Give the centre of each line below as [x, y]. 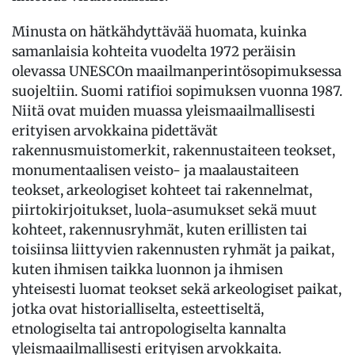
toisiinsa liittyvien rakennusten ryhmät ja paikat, [173, 249]
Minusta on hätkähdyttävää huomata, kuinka [159, 31]
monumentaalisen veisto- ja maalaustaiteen [155, 170]
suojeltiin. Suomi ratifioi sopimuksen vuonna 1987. [177, 91]
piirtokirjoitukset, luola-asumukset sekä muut [164, 210]
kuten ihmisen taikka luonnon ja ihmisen [147, 269]
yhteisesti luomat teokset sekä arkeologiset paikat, [177, 289]
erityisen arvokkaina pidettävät [115, 130]
